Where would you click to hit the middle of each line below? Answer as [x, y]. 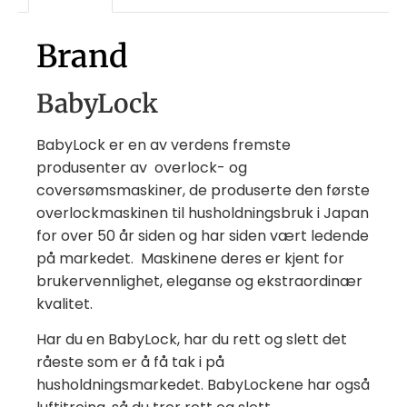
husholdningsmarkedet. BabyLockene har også [203, 385]
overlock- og [201, 168]
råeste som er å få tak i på [130, 362]
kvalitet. [65, 304]
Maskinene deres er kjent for [243, 259]
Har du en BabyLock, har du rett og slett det [192, 340]
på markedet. [85, 259]
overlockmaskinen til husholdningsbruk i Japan [203, 213]
